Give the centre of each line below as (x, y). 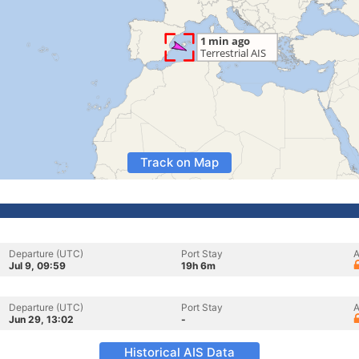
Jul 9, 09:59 (37, 266)
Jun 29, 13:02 (41, 319)
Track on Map (179, 162)
